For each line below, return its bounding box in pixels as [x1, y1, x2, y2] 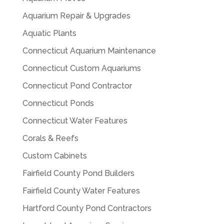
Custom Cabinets [22, 150, 87, 160]
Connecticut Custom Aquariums [22, 63, 141, 73]
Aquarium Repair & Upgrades [22, 10, 130, 20]
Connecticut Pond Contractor [22, 80, 132, 90]
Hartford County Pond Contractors [22, 203, 151, 213]
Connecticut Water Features [22, 115, 127, 125]
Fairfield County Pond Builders [22, 168, 134, 178]
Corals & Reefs [22, 133, 78, 143]
